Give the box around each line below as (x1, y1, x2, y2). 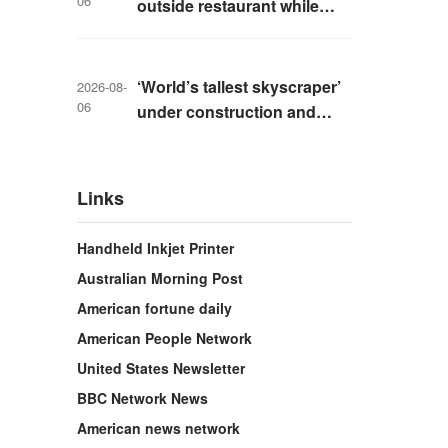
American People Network (77, 328, 252, 348)
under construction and (137, 100, 316, 123)
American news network (77, 418, 240, 438)
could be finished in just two (137, 125, 350, 148)
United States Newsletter (77, 358, 245, 378)
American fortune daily (77, 298, 232, 318)
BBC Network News (77, 388, 208, 408)
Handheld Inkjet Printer (77, 238, 234, 258)
